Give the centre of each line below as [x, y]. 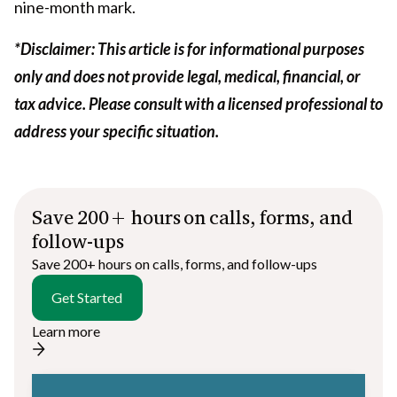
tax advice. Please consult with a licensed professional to [198, 103]
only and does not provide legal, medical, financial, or [187, 76]
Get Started [87, 297]
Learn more [66, 331]
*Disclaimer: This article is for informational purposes [189, 48]
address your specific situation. [117, 131]
